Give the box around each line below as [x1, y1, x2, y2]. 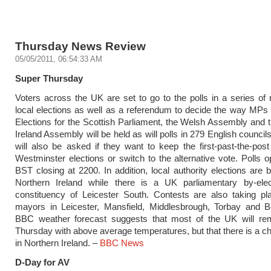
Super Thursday [15, 73, 83, 83]
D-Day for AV [15, 257, 70, 267]
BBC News [100, 238, 144, 248]
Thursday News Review [15, 39, 146, 53]
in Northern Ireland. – [15, 238, 100, 248]
